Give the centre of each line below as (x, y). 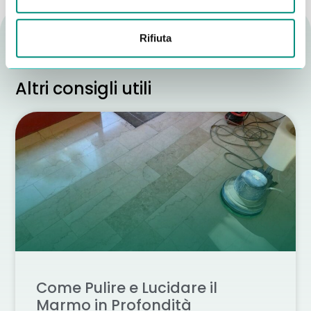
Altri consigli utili (84, 89)
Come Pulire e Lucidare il (127, 288)
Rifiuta (155, 37)
